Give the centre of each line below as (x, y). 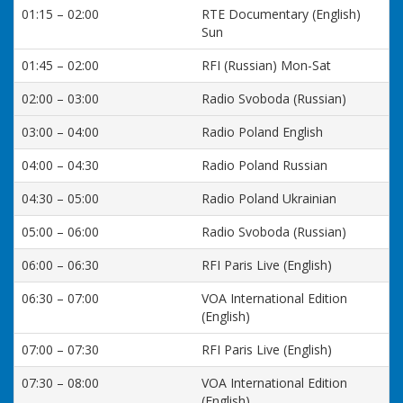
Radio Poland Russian (264, 165)
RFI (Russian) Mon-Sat (266, 65)
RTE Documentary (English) (281, 14)
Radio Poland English (262, 132)
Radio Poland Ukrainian (269, 198)
